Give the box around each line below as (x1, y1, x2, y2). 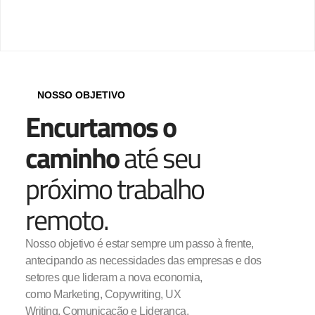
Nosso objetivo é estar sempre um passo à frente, (25, 237, 254, 250)
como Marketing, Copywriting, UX (25, 288, 181, 300)
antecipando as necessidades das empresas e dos (25, 254, 262, 266)
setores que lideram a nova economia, (25, 271, 202, 283)
